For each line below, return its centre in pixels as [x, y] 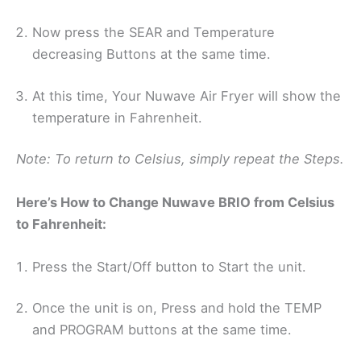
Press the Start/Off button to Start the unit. [169, 266]
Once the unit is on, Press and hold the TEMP [177, 308]
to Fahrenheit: [61, 224]
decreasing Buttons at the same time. [151, 54]
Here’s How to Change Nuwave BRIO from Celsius [175, 202]
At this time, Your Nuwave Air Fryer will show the [187, 95]
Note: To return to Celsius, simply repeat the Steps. [180, 159]
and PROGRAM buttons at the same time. [162, 330]
